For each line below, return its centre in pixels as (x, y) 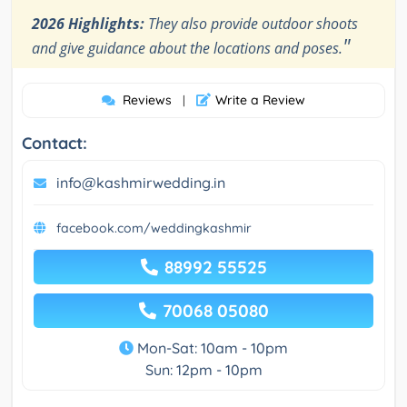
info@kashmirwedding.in (141, 182)
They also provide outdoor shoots (251, 23)
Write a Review (260, 99)
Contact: (55, 143)
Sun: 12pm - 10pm (203, 369)
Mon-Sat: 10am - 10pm (211, 347)
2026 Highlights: (88, 23)
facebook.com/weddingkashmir (154, 228)
